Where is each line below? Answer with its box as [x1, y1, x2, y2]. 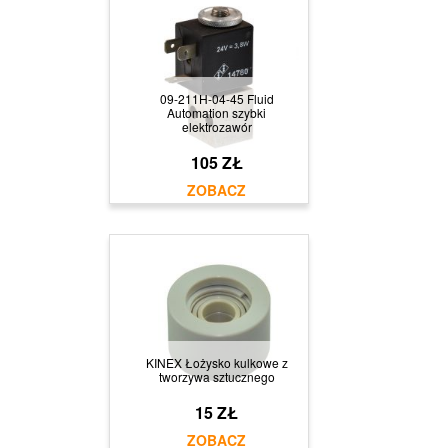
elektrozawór [181, 117, 252, 135]
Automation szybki [167, 103, 266, 121]
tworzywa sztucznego [158, 367, 275, 385]
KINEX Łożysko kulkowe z [145, 353, 288, 371]
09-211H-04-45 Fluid [159, 89, 274, 107]
